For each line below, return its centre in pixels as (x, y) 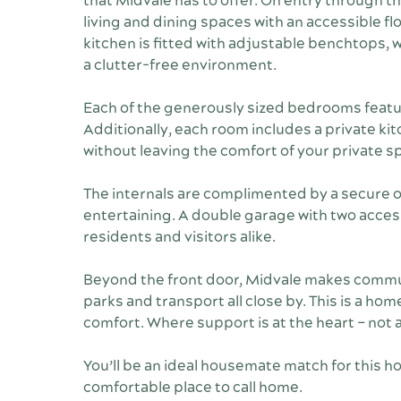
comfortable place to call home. (192, 388)
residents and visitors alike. (179, 238)
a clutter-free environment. (179, 66)
